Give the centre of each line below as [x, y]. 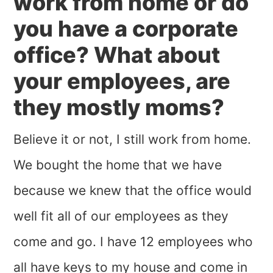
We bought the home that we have [118, 165]
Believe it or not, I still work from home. [133, 140]
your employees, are [122, 81]
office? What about [117, 55]
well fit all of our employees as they [121, 216]
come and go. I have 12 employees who [133, 242]
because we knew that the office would [133, 191]
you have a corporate [126, 29]
